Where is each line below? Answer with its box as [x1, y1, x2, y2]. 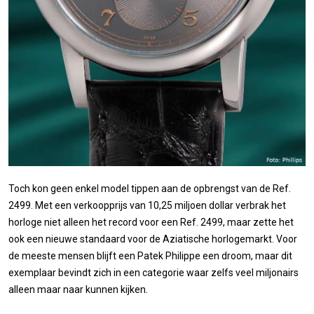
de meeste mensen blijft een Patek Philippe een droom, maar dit [8, 250, 292, 261]
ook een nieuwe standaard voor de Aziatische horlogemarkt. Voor [8, 233, 297, 245]
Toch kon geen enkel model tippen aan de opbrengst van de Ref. [8, 182, 291, 194]
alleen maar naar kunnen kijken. [8, 283, 148, 295]
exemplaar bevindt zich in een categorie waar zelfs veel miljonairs [8, 266, 299, 278]
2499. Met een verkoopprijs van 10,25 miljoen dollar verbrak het [8, 199, 286, 211]
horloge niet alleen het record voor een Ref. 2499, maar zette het [8, 216, 294, 228]
